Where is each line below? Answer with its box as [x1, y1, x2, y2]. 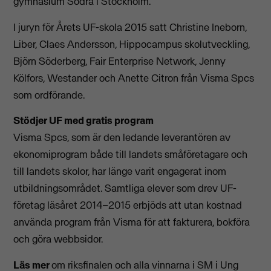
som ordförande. [13, 88, 85, 102]
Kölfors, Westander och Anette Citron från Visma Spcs [13, 71, 255, 85]
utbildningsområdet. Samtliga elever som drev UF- [13, 181, 237, 195]
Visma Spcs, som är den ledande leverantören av [13, 131, 231, 145]
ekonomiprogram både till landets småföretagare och [13, 148, 248, 162]
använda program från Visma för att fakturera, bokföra [13, 215, 250, 229]
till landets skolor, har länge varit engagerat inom [13, 165, 227, 178]
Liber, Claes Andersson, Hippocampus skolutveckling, [13, 37, 250, 51]
